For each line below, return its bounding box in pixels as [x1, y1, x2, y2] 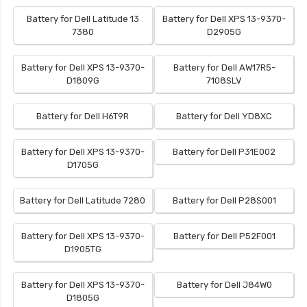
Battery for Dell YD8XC [176, 111, 273, 122]
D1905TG [64, 244, 101, 255]
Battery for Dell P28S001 [172, 195, 276, 206]
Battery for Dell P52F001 [173, 231, 275, 242]
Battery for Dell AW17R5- [173, 62, 275, 73]
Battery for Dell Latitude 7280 [20, 195, 146, 206]
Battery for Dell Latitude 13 [26, 14, 139, 25]
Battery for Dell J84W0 [176, 280, 272, 291]
